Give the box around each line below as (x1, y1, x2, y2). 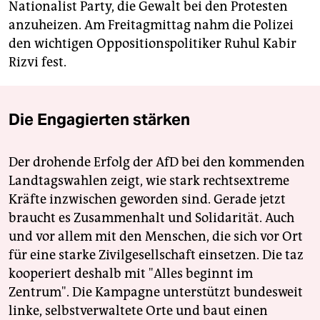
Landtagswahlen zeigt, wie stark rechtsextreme (9, 173, 289, 189)
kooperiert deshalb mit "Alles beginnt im (9, 266, 253, 282)
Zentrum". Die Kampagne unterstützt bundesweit (9, 284, 303, 301)
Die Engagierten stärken (9, 109, 190, 130)
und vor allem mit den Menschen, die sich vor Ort (9, 229, 303, 245)
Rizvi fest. (9, 54, 66, 71)
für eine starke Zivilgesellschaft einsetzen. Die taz (9, 247, 304, 264)
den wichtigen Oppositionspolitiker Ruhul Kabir (9, 36, 296, 52)
